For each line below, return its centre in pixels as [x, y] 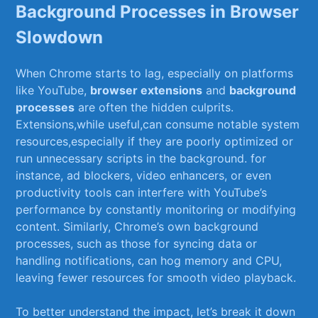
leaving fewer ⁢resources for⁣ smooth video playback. [156, 278]
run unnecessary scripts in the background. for [141, 159]
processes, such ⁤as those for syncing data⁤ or [137, 244]
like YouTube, [53, 91]
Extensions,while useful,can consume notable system [158, 125]
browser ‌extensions [147, 91]
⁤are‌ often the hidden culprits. [154, 108]
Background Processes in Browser [158, 12]
